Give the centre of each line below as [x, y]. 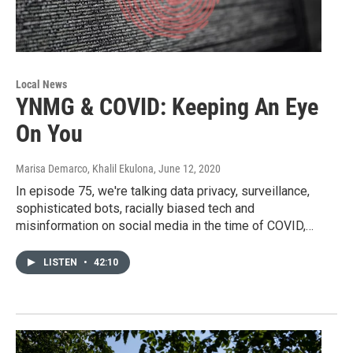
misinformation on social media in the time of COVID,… [165, 226]
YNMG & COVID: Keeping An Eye [167, 107]
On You [49, 134]
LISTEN [61, 263]
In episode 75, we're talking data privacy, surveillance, [163, 191]
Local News [41, 85]
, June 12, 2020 [187, 169]
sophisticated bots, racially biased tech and [135, 209]
